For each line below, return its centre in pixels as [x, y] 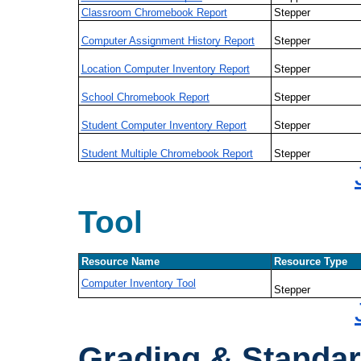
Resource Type [310, 261]
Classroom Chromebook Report [154, 12]
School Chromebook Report [145, 97]
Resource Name [120, 261]
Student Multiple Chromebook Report [167, 153]
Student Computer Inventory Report [164, 125]
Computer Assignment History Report [168, 40]
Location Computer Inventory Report [165, 68]
